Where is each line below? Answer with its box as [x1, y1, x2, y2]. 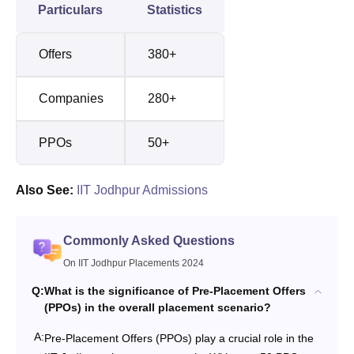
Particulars [38, 2, 103, 17]
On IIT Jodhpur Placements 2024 [63, 257, 204, 269]
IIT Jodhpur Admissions [77, 183, 208, 197]
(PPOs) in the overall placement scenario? [44, 300, 271, 314]
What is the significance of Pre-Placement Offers [44, 284, 306, 297]
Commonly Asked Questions [63, 233, 235, 247]
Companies [39, 91, 104, 105]
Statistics [147, 2, 202, 17]
